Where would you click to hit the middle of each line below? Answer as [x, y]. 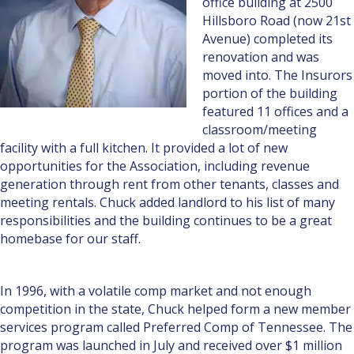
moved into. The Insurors [277, 75]
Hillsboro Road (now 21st [277, 20]
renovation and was [261, 56]
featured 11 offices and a [275, 111]
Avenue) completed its [267, 38]
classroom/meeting [260, 129]
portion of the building [270, 93]
